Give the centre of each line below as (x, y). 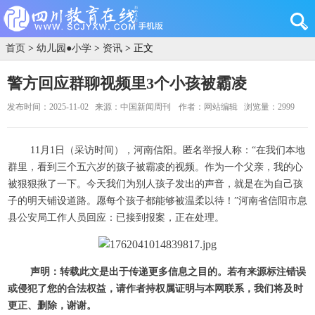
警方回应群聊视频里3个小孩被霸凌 (127, 83)
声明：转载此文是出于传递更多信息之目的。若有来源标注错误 (168, 272)
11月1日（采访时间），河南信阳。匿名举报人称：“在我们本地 (168, 150)
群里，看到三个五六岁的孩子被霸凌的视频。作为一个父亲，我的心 (155, 167)
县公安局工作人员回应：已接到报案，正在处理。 (116, 218)
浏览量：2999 (269, 107)
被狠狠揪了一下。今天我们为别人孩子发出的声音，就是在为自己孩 (155, 184)
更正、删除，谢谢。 (52, 306)
